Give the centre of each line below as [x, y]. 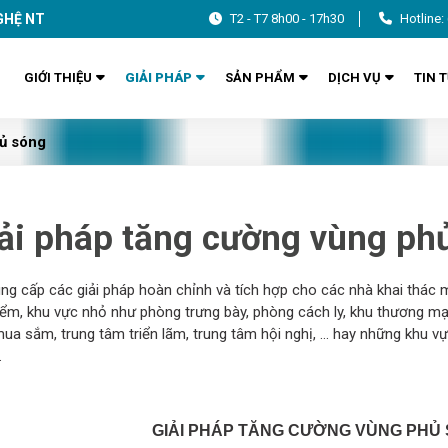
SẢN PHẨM [260, 77]
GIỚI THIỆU [58, 77]
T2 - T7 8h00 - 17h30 [287, 18]
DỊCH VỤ [355, 77]
